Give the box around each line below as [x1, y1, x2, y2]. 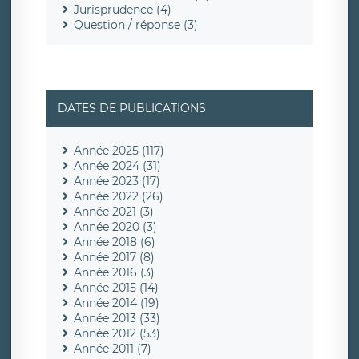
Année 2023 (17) [74, 174, 160, 189]
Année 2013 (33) [74, 311, 160, 326]
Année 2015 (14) [74, 280, 159, 296]
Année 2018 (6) [74, 235, 155, 250]
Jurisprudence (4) [74, 2, 171, 18]
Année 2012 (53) [74, 326, 160, 341]
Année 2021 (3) [74, 204, 154, 220]
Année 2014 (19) [74, 296, 159, 311]
